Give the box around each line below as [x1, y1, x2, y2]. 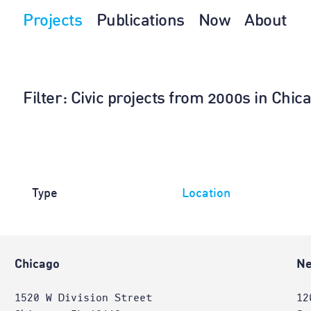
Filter [23, 91, 62, 108]
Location [181, 187, 230, 200]
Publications [96, 13, 185, 30]
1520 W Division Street [14, 292, 152, 303]
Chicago [14, 258, 60, 271]
